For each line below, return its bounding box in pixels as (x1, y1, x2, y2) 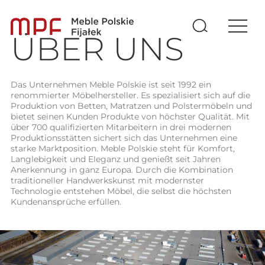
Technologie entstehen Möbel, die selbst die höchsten (10, 186, 231, 196)
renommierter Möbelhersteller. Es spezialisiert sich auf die (10, 90, 250, 101)
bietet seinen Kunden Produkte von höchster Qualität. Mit (10, 111, 250, 122)
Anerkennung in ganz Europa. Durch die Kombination (10, 164, 233, 175)
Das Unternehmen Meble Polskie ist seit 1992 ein (10, 79, 211, 90)
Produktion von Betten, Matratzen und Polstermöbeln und (10, 101, 252, 111)
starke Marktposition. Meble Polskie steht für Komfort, (10, 143, 235, 154)
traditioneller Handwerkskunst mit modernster (10, 175, 204, 186)
